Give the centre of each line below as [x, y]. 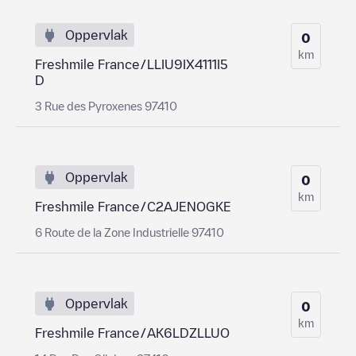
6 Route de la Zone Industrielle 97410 [130, 232]
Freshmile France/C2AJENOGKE [133, 206]
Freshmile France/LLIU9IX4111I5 [132, 64]
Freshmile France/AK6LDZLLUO [132, 333]
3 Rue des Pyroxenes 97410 [106, 105]
